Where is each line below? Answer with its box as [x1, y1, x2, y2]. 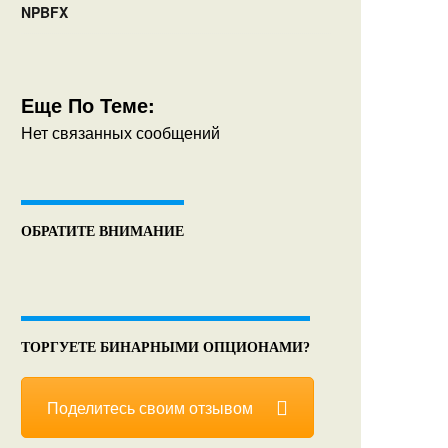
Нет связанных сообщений [21, 121, 220, 145]
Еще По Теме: [21, 90, 155, 120]
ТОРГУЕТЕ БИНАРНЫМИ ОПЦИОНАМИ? [21, 340, 310, 356]
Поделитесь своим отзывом [47, 396, 253, 420]
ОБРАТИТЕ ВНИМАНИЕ [21, 224, 184, 240]
